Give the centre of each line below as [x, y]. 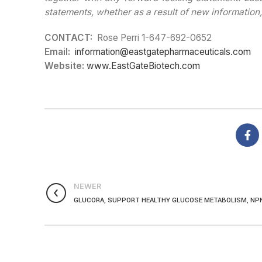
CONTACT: [71, 38]
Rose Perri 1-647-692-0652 [154, 38]
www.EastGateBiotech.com [143, 66]
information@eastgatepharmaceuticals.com [163, 52]
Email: [60, 52]
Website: [64, 66]
